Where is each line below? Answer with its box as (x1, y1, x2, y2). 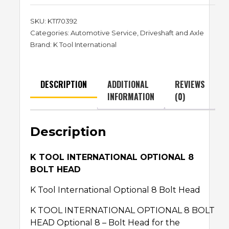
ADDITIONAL (107, 78, 149, 91)
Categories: (30, 29, 71, 37)
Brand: (30, 40, 53, 49)
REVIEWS (175, 78, 205, 91)
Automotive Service (71, 29, 137, 37)
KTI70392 (48, 17, 77, 26)
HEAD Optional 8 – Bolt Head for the (30, 218, 180, 228)
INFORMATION (107, 90, 154, 103)
